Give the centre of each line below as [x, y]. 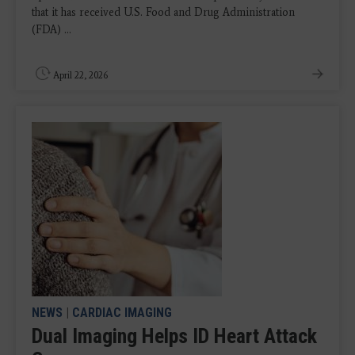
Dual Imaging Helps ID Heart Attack [174, 336]
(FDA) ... [52, 29]
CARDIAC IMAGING [122, 312]
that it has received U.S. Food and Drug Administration [163, 12]
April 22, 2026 [80, 75]
